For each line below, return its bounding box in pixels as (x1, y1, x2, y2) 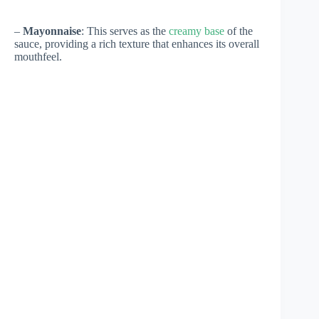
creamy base (169, 25, 224, 38)
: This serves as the (81, 25, 169, 38)
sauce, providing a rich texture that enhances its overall (14, 38, 259, 51)
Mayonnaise (23, 25, 81, 38)
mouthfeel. (14, 51, 62, 63)
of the (224, 25, 253, 38)
